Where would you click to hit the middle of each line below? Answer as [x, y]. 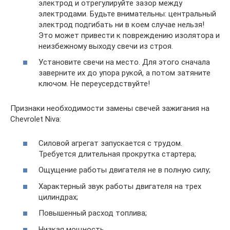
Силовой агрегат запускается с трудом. [110, 143]
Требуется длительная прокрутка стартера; [117, 154]
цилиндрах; [58, 197]
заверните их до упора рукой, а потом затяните [124, 73]
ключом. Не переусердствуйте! [94, 84]
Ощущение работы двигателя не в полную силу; [124, 170]
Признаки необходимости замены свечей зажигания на [110, 108]
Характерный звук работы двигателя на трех [120, 186]
